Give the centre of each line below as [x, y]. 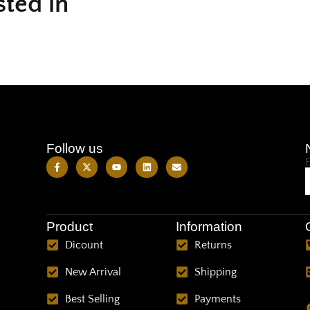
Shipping [216, 272]
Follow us [74, 148]
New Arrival [93, 272]
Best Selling [93, 299]
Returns [213, 245]
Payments [218, 299]
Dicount [84, 245]
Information [209, 226]
